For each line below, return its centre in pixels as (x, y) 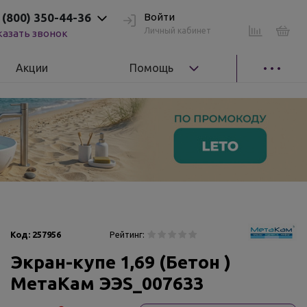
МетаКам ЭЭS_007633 (107, 283)
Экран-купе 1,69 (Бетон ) (121, 262)
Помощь (152, 67)
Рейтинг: (127, 234)
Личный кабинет (177, 30)
